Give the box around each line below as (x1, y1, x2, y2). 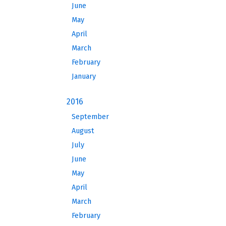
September (72, 112, 109, 121)
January (72, 72, 96, 81)
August (72, 127, 94, 135)
